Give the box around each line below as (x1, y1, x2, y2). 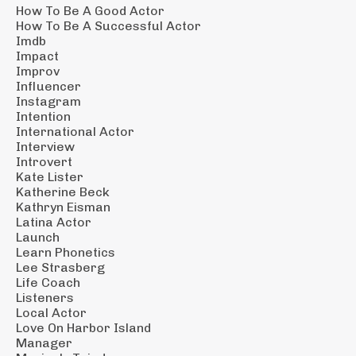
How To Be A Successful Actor (16, 17, 201, 33)
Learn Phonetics (16, 244, 115, 260)
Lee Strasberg (16, 259, 105, 275)
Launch (16, 229, 60, 245)
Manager (16, 335, 72, 350)
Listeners (16, 289, 74, 305)
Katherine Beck (16, 184, 110, 199)
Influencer (16, 78, 81, 94)
